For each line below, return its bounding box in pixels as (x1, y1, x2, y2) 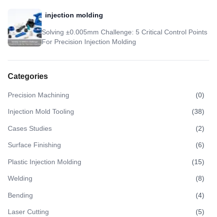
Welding (8, 174, 32, 182)
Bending (8, 191, 33, 199)
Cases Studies (8, 124, 52, 132)
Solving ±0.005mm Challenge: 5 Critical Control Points (42, 28, 207, 36)
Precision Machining (8, 91, 69, 99)
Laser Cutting (8, 208, 49, 216)
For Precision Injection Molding (42, 37, 136, 46)
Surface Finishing (8, 141, 61, 149)
